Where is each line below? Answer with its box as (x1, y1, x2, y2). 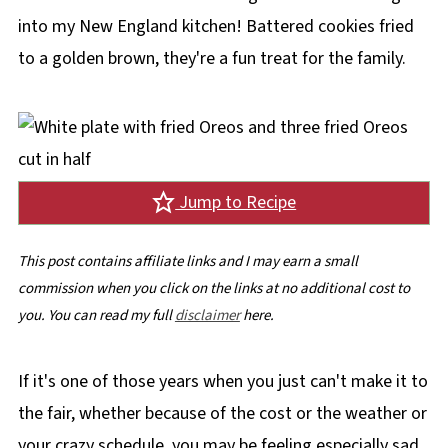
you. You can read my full (17, 304, 175, 326)
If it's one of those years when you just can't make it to (17, 368, 428, 394)
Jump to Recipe (175, 189, 297, 215)
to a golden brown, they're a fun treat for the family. (17, 45, 406, 71)
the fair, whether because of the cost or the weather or (17, 400, 427, 426)
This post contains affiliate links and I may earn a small (17, 250, 358, 272)
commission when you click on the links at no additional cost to (17, 277, 410, 299)
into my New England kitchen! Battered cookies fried (17, 13, 414, 39)
